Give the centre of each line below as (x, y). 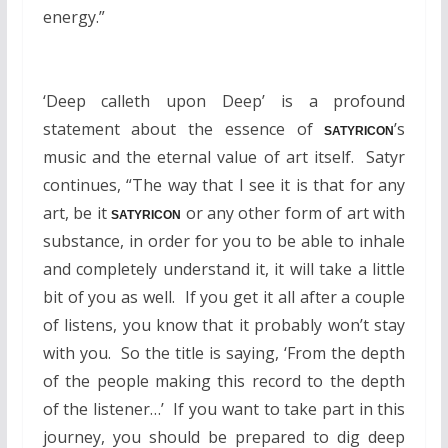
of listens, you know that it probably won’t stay (224, 325)
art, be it (77, 213)
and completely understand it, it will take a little (224, 269)
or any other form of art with (293, 213)
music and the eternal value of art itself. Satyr (224, 157)
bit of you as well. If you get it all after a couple (224, 297)
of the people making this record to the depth (224, 381)
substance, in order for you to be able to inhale (224, 241)
